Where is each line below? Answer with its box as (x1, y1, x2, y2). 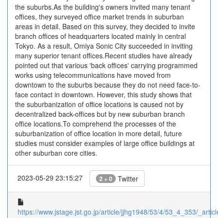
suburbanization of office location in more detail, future (15, 128, 182, 138)
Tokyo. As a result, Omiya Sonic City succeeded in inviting (15, 41, 193, 51)
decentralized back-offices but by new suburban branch (15, 109, 185, 119)
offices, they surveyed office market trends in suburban (15, 12, 184, 21)
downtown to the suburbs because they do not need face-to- (15, 80, 200, 90)
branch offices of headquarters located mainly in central (15, 31, 186, 41)
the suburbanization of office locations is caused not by (15, 99, 183, 109)
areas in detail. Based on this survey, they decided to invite (15, 21, 195, 31)
